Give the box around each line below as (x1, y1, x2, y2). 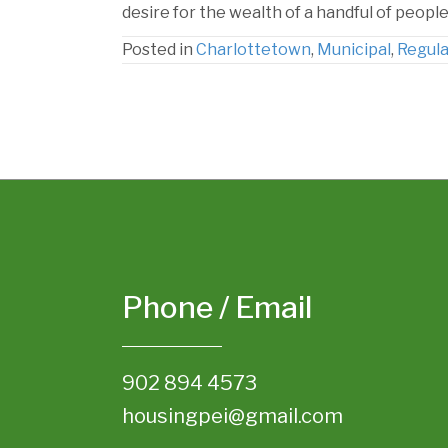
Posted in (122, 39, 196, 59)
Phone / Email (122, 288, 312, 325)
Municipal (317, 39, 391, 59)
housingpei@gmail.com (122, 403, 343, 428)
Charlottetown (196, 39, 311, 59)
